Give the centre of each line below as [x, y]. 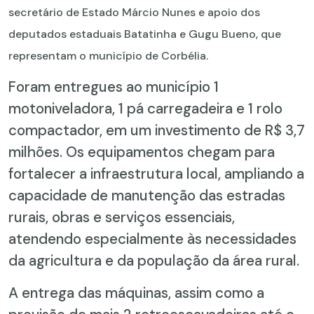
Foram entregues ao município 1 [114, 86]
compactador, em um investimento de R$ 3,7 [157, 130]
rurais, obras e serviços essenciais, [122, 217]
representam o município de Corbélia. [108, 55]
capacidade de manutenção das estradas [147, 195]
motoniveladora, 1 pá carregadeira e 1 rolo [145, 108]
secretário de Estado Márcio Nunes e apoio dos [134, 12]
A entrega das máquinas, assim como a [136, 292]
